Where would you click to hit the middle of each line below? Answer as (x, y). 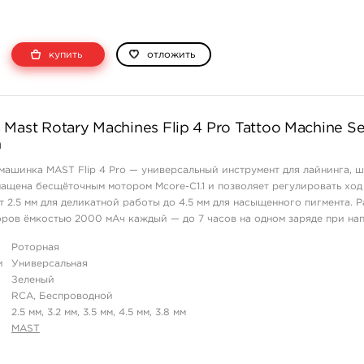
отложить (171, 55)
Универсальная (50, 264)
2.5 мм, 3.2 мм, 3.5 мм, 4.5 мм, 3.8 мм (99, 312)
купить (64, 55)
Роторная (35, 247)
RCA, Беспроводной (62, 296)
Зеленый (33, 280)
